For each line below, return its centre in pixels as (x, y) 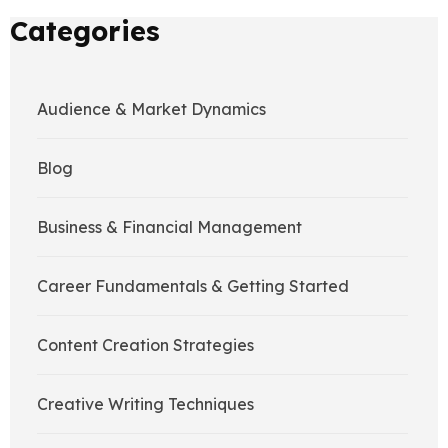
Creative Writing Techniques (145, 404)
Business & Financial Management (169, 227)
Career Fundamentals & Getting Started (193, 286)
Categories (85, 30)
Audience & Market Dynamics (151, 109)
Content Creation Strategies (145, 345)
